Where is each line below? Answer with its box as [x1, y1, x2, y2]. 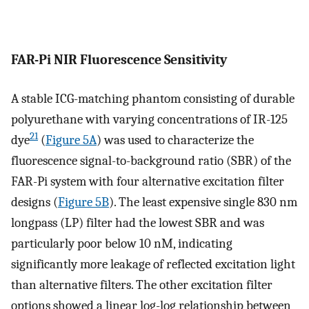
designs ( [11, 195, 58, 210]
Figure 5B [58, 195, 109, 210]
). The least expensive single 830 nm [109, 195, 297, 210]
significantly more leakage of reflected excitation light [11, 257, 295, 272]
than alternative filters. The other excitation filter [11, 277, 272, 293]
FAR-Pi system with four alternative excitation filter [11, 174, 284, 190]
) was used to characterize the [97, 132, 254, 148]
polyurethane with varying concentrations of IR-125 [11, 112, 288, 128]
